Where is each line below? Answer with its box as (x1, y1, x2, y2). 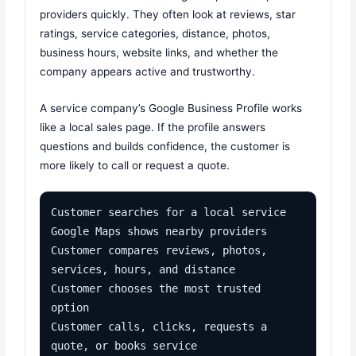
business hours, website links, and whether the (40, 45, 279, 59)
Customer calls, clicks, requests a (51, 320, 268, 334)
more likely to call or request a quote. (40, 158, 230, 172)
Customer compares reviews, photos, (51, 244, 268, 257)
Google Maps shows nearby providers (51, 225, 268, 238)
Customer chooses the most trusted (51, 282, 261, 296)
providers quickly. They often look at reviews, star (40, 7, 296, 21)
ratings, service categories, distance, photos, (40, 26, 271, 40)
